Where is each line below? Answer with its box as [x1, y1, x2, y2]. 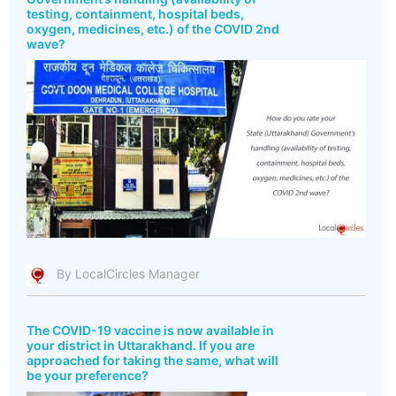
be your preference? [27, 367, 148, 383]
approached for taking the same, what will [27, 352, 278, 368]
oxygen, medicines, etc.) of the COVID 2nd [27, 21, 279, 36]
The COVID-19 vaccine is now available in [27, 322, 274, 338]
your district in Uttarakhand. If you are [27, 337, 255, 353]
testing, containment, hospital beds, [27, 6, 244, 21]
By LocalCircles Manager [57, 266, 200, 282]
